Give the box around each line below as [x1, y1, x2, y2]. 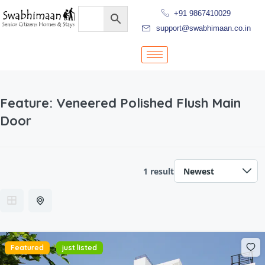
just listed [62, 243, 97, 252]
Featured [11, 243, 44, 252]
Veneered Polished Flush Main [56, 95, 241, 111]
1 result [143, 165, 174, 177]
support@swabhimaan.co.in [156, 24, 251, 33]
